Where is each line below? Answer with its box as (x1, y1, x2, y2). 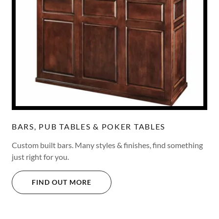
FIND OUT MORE (32, 178, 91, 187)
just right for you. (12, 152, 70, 161)
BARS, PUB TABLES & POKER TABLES (12, 121, 166, 131)
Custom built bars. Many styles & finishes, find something (12, 140, 203, 150)
